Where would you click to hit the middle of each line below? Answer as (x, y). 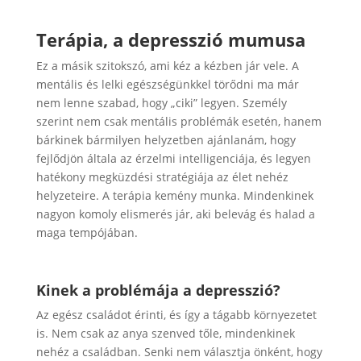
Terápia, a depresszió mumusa (170, 39)
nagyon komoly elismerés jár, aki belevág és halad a (175, 214)
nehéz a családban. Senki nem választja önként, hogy (179, 352)
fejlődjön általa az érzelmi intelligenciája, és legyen (173, 158)
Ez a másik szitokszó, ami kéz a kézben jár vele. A (167, 66)
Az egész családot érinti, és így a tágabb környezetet (176, 315)
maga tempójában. (87, 232)
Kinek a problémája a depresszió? (158, 290)
